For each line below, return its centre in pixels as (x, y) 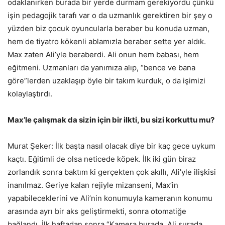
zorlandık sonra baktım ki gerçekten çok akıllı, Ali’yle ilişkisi (112, 172)
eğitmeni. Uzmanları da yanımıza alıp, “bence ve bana (101, 67)
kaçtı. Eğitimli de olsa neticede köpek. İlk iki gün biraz (102, 159)
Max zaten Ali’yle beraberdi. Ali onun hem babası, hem (103, 54)
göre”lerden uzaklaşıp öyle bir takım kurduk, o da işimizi (106, 80)
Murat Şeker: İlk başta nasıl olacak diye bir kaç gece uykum (111, 146)
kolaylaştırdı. (30, 93)
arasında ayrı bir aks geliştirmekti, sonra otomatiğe (97, 211)
